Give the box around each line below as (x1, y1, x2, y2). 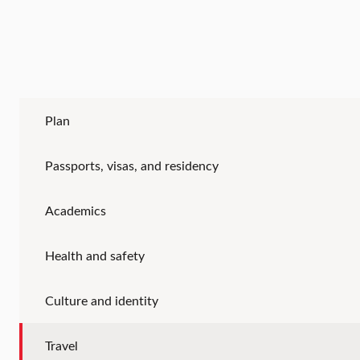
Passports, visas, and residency (44, 157, 219, 174)
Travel (44, 337, 78, 354)
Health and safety (44, 247, 145, 264)
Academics (44, 202, 106, 219)
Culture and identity (44, 292, 158, 309)
